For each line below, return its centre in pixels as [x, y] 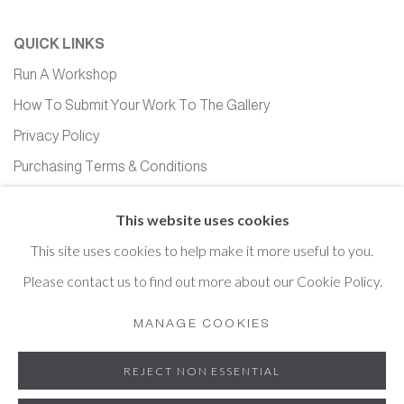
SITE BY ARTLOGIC [68, 371]
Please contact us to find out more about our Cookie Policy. [202, 280]
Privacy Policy [57, 136]
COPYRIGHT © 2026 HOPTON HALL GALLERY [142, 340]
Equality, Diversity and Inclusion [109, 197]
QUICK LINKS [59, 44]
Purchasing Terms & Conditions [110, 167]
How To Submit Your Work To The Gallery [142, 106]
